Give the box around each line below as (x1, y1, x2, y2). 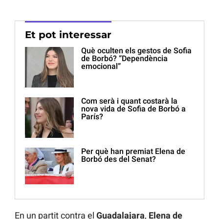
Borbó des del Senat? (81, 154, 156, 164)
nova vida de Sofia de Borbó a (81, 104, 186, 114)
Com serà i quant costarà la (81, 96, 177, 106)
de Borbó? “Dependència (81, 54, 168, 64)
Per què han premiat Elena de (81, 147, 185, 156)
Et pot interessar (25, 29, 111, 41)
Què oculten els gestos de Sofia (81, 46, 192, 56)
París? (81, 112, 103, 122)
